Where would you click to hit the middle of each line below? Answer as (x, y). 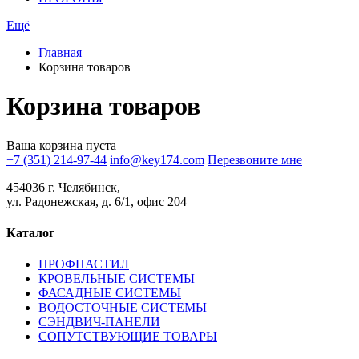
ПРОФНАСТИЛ (84, 264)
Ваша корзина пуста (61, 145)
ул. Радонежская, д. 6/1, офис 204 (97, 201)
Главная (60, 52)
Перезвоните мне (255, 159)
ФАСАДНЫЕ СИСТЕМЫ (110, 293)
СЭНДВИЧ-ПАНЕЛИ (99, 322)
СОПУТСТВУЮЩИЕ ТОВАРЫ (128, 337)
